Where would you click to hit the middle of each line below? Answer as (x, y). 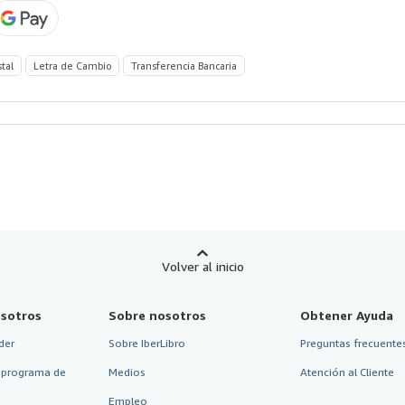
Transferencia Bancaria (184, 65)
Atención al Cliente (348, 372)
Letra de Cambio (72, 65)
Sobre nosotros (157, 315)
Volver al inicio (202, 266)
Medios (127, 372)
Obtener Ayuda (347, 315)
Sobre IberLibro (146, 343)
